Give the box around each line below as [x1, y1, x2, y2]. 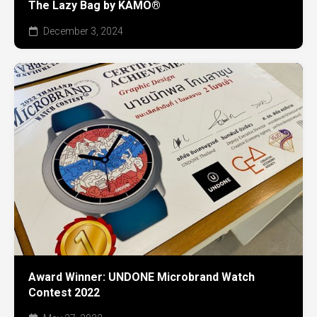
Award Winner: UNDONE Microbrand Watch [28, 270, 255, 284]
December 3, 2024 [41, 25, 123, 37]
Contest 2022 [28, 285, 100, 299]
